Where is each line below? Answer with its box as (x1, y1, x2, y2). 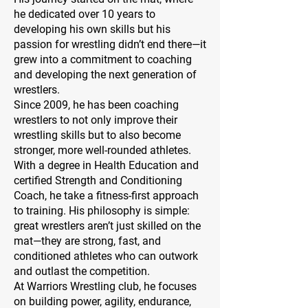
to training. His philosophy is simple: (14, 204, 190, 218)
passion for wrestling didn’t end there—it (14, 38, 206, 52)
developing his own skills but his (14, 23, 170, 36)
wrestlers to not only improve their (14, 113, 177, 127)
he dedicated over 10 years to (14, 8, 155, 21)
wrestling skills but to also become (14, 129, 181, 142)
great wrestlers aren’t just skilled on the (14, 219, 201, 233)
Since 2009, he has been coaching (14, 98, 179, 112)
